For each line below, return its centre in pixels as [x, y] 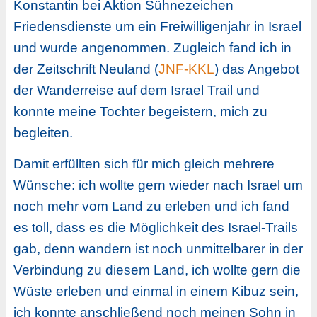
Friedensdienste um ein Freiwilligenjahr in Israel [157, 26]
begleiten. [43, 132]
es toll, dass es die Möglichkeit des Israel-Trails [155, 228]
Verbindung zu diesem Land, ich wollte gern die [157, 270]
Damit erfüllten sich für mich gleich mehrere [144, 164]
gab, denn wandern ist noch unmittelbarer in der [158, 249]
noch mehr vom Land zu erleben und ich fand [151, 207]
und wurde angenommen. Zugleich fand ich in [152, 47]
